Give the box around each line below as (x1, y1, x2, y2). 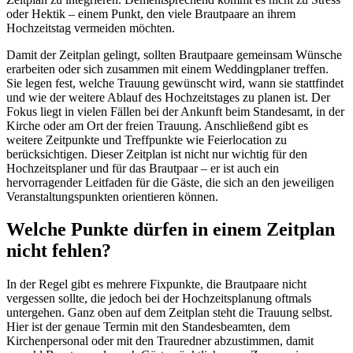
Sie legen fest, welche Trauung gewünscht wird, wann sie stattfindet (6, 76, 344, 90)
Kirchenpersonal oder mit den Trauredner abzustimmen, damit (6, 334, 314, 348)
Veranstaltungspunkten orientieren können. (6, 189, 218, 203)
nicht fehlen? (6, 240, 111, 262)
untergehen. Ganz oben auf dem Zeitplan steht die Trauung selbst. (6, 306, 333, 320)
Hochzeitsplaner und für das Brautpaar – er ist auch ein (6, 161, 279, 175)
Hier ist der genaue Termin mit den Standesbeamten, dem (6, 320, 290, 334)
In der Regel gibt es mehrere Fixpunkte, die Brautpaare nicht (6, 277, 307, 292)
